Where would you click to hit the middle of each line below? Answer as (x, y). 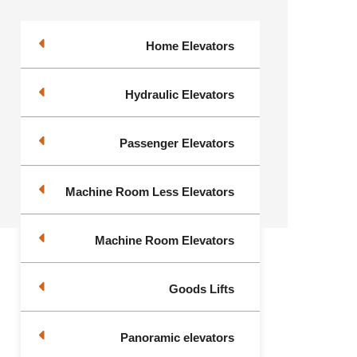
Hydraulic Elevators (180, 94)
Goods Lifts (202, 289)
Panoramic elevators (177, 337)
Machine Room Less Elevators (150, 192)
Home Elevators (190, 46)
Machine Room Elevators (165, 240)
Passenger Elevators (177, 143)
